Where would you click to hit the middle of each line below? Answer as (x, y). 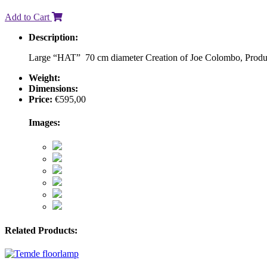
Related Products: (41, 230)
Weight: (44, 77)
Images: (44, 123)
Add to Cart (28, 17)
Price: (41, 99)
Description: (53, 37)
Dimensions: (53, 88)
